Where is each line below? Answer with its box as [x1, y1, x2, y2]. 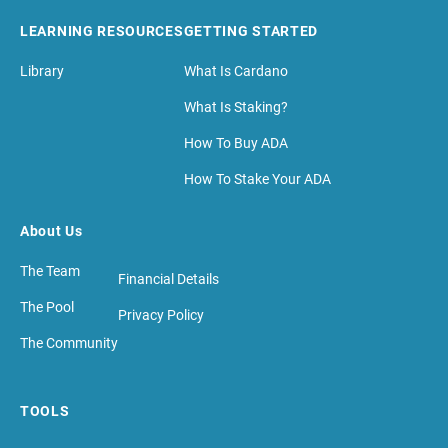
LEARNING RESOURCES [20, 23, 184, 40]
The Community [20, 335, 118, 352]
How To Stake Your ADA [183, 171, 331, 188]
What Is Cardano [183, 63, 288, 80]
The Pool [20, 299, 74, 316]
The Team [20, 263, 80, 280]
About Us [20, 223, 83, 240]
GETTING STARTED [183, 23, 319, 40]
